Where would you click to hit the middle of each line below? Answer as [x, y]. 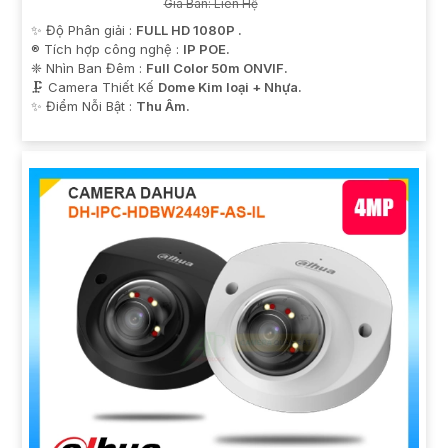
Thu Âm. [163, 105]
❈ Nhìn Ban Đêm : [88, 67]
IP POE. [206, 48]
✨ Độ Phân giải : [83, 29]
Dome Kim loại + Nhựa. [230, 86]
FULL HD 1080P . [189, 29]
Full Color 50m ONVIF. [217, 67]
